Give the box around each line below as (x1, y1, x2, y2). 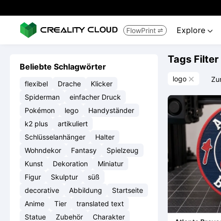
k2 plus (25, 119, 48, 128)
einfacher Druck (70, 93, 121, 101)
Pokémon (25, 106, 55, 114)
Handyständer (88, 106, 134, 114)
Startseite (112, 186, 143, 194)
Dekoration (53, 159, 88, 168)
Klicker (91, 79, 112, 88)
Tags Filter (168, 53, 219, 65)
